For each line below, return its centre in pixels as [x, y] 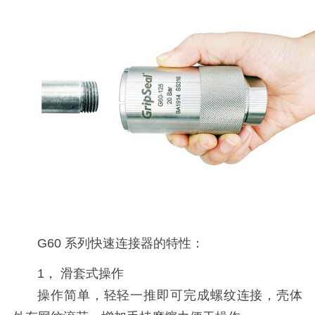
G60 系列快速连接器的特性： [121, 243]
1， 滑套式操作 [81, 273]
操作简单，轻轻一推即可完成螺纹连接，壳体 [170, 295]
